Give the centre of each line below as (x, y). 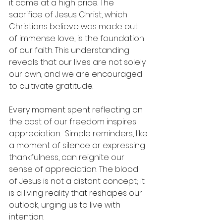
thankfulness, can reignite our (68, 157)
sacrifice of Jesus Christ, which (69, 15)
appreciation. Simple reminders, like (79, 134)
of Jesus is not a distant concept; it (78, 181)
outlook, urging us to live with (66, 205)
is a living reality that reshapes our (77, 193)
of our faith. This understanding (70, 50)
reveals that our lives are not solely (78, 62)
